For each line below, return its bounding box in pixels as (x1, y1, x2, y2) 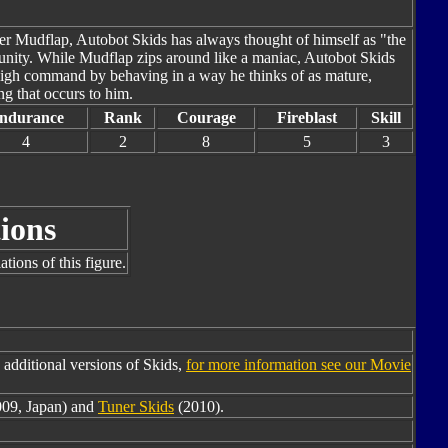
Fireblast (277, 109, 337, 126)
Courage (176, 109, 236, 126)
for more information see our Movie (186, 356, 411, 373)
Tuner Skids (98, 398, 174, 415)
